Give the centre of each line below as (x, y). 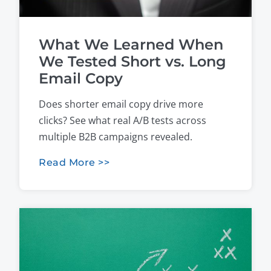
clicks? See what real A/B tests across (122, 120)
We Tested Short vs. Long (132, 61)
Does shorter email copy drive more (121, 104)
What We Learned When (131, 44)
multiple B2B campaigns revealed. (116, 137)
